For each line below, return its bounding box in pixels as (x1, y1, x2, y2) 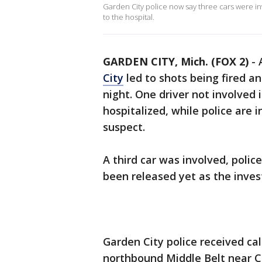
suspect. (103, 120, 145, 134)
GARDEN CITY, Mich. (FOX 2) (103, 54, 249, 68)
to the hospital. (103, 12, 154, 22)
